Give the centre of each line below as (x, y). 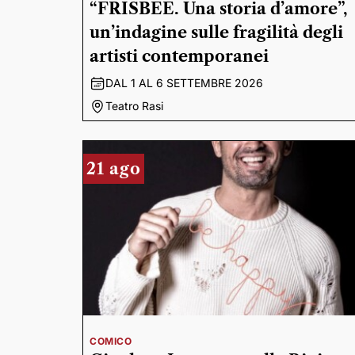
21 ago (114, 169)
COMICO (111, 341)
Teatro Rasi (134, 106)
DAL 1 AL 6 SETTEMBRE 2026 (184, 83)
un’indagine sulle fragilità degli (216, 32)
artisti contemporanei (179, 56)
